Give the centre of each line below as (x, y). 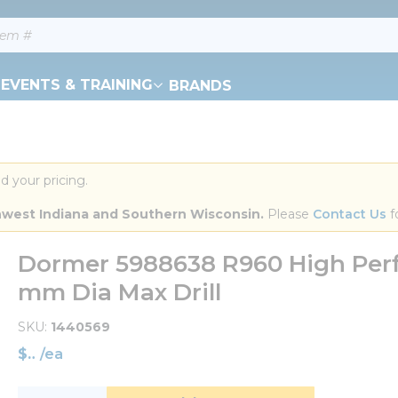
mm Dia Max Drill (119, 292)
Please (288, 214)
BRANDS (200, 85)
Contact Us (350, 214)
